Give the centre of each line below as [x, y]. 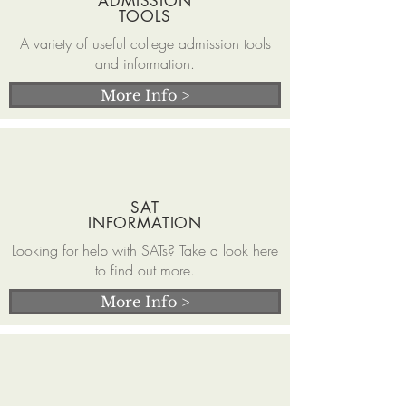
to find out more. [145, 270]
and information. [145, 63]
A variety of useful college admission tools [145, 43]
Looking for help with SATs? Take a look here [145, 250]
